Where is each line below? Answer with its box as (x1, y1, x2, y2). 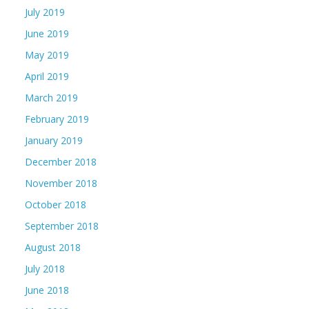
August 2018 (25, 241, 81, 254)
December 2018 (25, 155, 97, 168)
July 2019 (25, 6, 65, 19)
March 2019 (25, 91, 78, 104)
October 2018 (25, 198, 86, 211)
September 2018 (25, 219, 99, 232)
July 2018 (25, 262, 65, 275)
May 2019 (25, 48, 69, 61)
